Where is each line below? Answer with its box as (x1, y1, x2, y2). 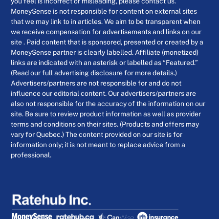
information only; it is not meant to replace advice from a (11, 141, 186, 149)
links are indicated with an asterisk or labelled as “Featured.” (11, 59, 198, 67)
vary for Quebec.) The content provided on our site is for (11, 131, 183, 139)
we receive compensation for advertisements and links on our (11, 28, 202, 36)
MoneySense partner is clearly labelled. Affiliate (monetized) (11, 48, 199, 57)
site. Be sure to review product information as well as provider (11, 110, 201, 118)
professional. (11, 151, 52, 159)
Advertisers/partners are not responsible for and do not (11, 79, 182, 88)
